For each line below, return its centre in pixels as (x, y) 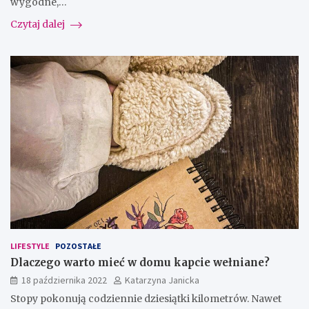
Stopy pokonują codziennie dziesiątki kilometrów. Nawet (146, 299)
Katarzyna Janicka (162, 280)
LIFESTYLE (30, 246)
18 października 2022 (64, 280)
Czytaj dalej (39, 24)
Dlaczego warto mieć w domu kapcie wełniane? (140, 263)
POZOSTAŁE (78, 246)
